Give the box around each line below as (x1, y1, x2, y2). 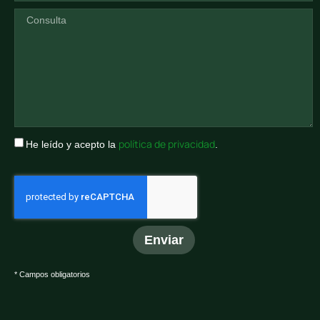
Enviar (144, 233, 184, 248)
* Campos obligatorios (14, 270, 90, 279)
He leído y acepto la (26, 139, 119, 151)
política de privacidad (119, 137, 215, 151)
